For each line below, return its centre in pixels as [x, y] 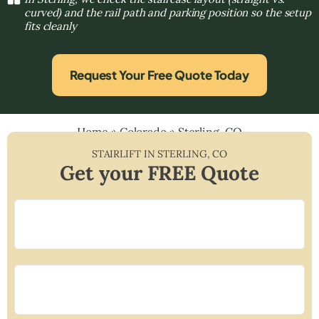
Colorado [143, 131]
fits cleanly [51, 26]
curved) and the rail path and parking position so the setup [168, 12]
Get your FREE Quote [159, 173]
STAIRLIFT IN [125, 153]
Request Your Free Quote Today [159, 74]
